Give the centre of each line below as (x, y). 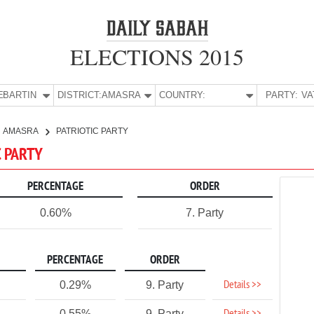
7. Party (205, 213)
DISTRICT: (80, 95)
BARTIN (20, 95)
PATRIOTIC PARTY (92, 131)
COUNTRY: (183, 95)
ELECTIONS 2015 (157, 56)
